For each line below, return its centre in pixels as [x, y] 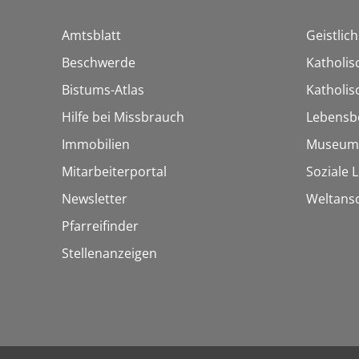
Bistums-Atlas [103, 90]
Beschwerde [99, 63]
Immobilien [96, 145]
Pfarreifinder [100, 226]
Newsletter [95, 199]
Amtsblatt [91, 36]
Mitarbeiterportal [114, 172]
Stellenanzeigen [109, 254]
